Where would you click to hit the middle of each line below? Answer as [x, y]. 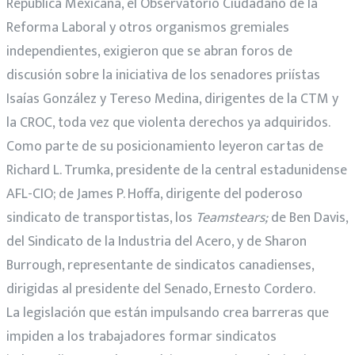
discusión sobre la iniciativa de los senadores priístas [163, 75]
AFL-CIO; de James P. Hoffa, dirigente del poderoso [155, 194]
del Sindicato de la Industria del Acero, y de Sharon [157, 241]
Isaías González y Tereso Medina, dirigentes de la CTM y [172, 99]
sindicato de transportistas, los [101, 218]
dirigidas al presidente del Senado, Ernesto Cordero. [161, 289]
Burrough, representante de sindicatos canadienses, [160, 265]
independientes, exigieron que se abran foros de [149, 51]
